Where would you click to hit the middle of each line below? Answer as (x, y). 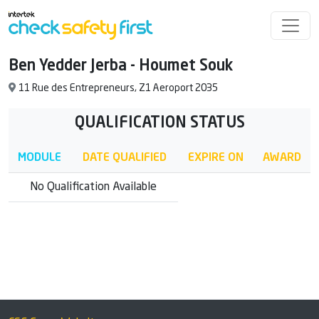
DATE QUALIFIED (124, 158)
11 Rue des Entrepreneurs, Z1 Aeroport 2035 (118, 88)
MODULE (40, 158)
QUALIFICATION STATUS (159, 123)
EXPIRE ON (216, 158)
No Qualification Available (93, 187)
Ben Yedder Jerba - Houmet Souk (121, 66)
